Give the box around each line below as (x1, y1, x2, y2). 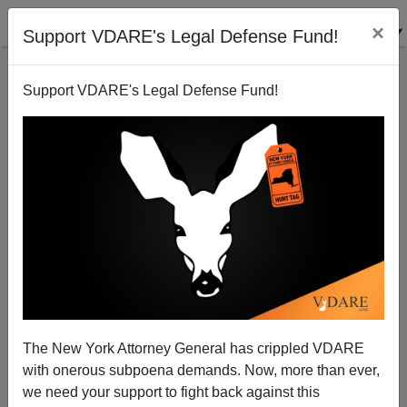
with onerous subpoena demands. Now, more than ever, (23, 362, 380, 378)
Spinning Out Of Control (134, 296, 273, 311)
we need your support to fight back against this (23, 383, 320, 400)
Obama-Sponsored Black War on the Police (82, 279, 325, 293)
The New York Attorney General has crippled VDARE (23, 340, 364, 356)
